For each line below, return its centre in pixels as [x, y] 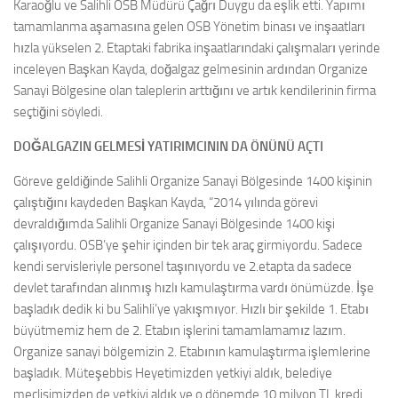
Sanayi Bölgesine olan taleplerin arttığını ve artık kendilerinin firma [195, 90]
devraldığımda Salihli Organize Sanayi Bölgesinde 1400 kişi [174, 223]
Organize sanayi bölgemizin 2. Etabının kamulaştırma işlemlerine [192, 351]
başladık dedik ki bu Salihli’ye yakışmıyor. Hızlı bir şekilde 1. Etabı [191, 309]
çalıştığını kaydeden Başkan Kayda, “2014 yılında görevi [166, 202]
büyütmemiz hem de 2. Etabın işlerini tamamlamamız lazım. [179, 330]
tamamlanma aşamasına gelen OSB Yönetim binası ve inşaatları [189, 26]
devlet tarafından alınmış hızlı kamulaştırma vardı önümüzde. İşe [194, 287]
